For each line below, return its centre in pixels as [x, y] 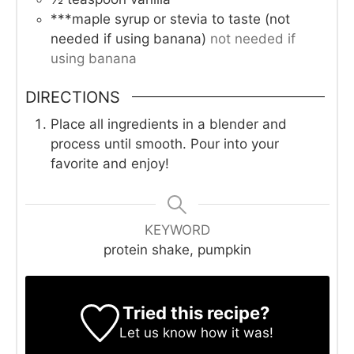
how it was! [235, 332]
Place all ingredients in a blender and [168, 124]
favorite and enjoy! [109, 163]
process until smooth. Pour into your [164, 143]
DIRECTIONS [72, 97]
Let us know [158, 332]
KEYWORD [177, 230]
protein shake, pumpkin [177, 249]
